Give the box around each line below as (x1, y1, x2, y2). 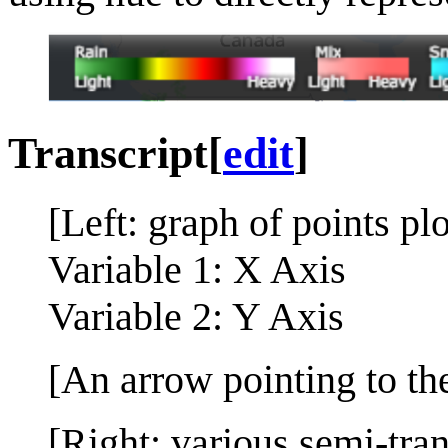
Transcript (8, 128, 208, 178)
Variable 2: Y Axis (48, 293, 344, 339)
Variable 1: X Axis (48, 246, 346, 292)
